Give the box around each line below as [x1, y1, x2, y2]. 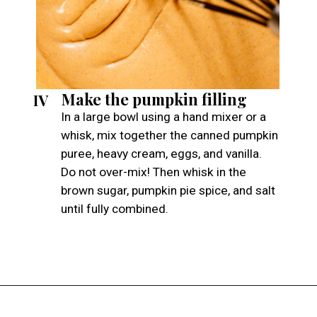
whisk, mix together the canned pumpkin [60, 127, 278, 142]
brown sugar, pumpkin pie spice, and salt [60, 183, 275, 197]
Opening [40, 299, 77, 311]
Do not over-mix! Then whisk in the [60, 164, 246, 179]
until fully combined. [60, 201, 168, 216]
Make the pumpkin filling [61, 88, 247, 110]
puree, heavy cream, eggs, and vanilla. [60, 146, 262, 161]
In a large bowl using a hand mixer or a [60, 109, 266, 124]
